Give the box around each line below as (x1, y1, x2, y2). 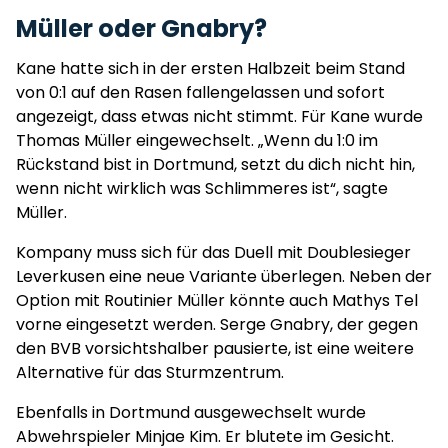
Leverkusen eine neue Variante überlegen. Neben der (16, 265, 432, 288)
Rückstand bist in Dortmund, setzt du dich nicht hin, (16, 153, 415, 176)
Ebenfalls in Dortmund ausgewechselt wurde (16, 401, 366, 424)
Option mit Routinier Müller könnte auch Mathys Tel (16, 289, 418, 312)
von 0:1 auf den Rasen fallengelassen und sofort (16, 81, 385, 104)
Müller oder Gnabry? (16, 12, 267, 45)
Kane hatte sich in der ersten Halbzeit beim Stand (16, 57, 405, 80)
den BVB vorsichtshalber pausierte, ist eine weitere (16, 337, 414, 360)
